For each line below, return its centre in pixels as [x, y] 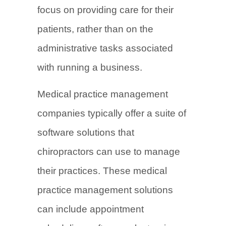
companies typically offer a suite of [112, 113]
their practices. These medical [102, 171]
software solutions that [86, 132]
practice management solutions [105, 190]
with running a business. [90, 67]
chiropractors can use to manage [109, 152]
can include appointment [91, 209]
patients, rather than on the [95, 29]
